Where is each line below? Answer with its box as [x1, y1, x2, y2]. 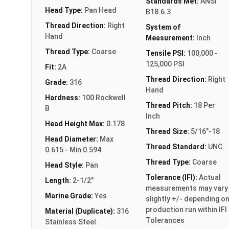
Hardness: [45, 93, 82, 102]
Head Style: [45, 161, 85, 169]
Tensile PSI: [145, 49, 187, 57]
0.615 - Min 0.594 [45, 145, 101, 154]
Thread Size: [145, 127, 191, 135]
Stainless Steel [45, 217, 96, 226]
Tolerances [145, 216, 185, 224]
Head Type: [45, 6, 84, 14]
